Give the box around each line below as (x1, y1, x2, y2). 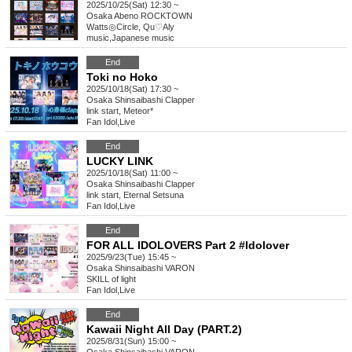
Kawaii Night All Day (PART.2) (86, 323, 242, 336)
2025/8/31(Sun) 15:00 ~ (86, 336, 176, 346)
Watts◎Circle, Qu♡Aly (86, 22, 174, 32)
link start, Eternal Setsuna (86, 190, 184, 200)
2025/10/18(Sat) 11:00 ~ (86, 168, 178, 178)
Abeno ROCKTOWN (114, 11, 192, 21)
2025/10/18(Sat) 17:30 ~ (86, 84, 178, 94)
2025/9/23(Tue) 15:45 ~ (86, 252, 176, 262)
